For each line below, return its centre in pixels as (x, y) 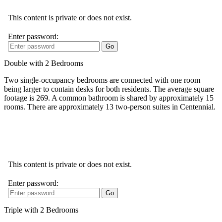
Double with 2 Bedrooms (44, 63)
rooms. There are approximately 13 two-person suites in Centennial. (110, 107)
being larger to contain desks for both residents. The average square (109, 89)
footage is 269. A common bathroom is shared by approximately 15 (109, 98)
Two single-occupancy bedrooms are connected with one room (102, 80)
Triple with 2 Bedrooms (41, 210)
